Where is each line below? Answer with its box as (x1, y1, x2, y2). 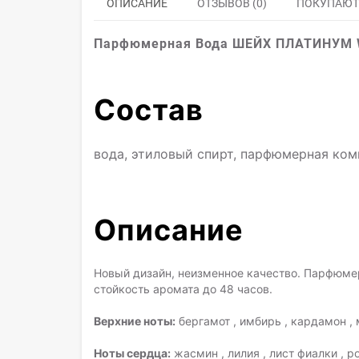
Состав (94, 92, 204, 127)
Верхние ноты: (94, 314, 175, 328)
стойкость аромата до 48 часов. (94, 282, 272, 296)
